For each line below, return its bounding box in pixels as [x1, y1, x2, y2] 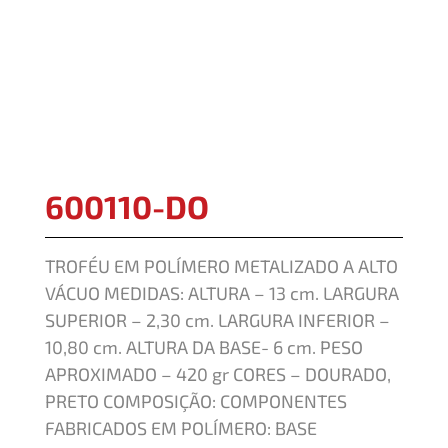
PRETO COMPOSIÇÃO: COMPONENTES [45, 390, 347, 413]
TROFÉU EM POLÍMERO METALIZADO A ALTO [45, 255, 398, 278]
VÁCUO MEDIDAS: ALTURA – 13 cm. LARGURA [45, 282, 399, 305]
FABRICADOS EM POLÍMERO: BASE [45, 417, 317, 440]
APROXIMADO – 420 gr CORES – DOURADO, [45, 363, 391, 386]
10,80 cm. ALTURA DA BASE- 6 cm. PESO [45, 336, 363, 359]
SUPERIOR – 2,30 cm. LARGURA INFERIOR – [45, 309, 390, 332]
